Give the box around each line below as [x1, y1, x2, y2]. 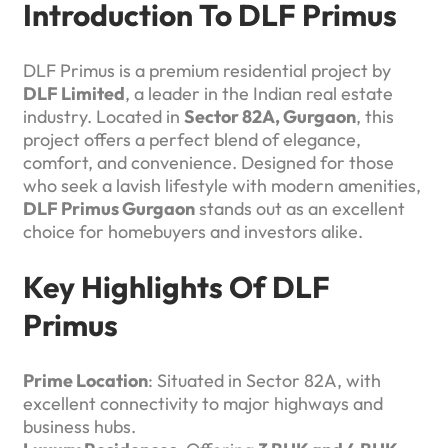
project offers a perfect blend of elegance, [23, 128, 361, 152]
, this [356, 105, 394, 129]
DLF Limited [23, 82, 125, 106]
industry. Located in [23, 105, 184, 129]
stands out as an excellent [195, 197, 405, 221]
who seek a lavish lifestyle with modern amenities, [23, 174, 421, 198]
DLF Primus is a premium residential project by [23, 59, 391, 83]
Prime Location [23, 368, 148, 392]
